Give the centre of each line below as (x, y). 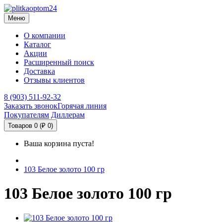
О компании (45, 35)
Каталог (37, 44)
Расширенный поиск (59, 62)
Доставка (39, 71)
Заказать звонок (31, 106)
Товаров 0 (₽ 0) (30, 126)
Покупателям (27, 115)
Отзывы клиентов (54, 80)
